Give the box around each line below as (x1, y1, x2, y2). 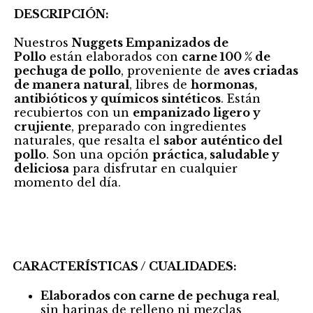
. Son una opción (46, 147, 152, 162)
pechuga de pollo (14, 64, 121, 78)
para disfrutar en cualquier (69, 161, 238, 176)
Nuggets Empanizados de (72, 36, 228, 50)
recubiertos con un (14, 105, 133, 120)
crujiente (14, 119, 71, 134)
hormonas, (191, 78, 257, 92)
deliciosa (14, 161, 69, 176)
